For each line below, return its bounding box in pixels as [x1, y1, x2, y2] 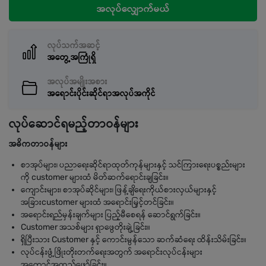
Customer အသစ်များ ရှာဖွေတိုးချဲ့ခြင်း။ [21, 222, 150, 232]
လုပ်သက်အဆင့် [47, 40, 100, 50]
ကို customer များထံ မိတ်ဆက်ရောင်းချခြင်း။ [21, 172, 169, 182]
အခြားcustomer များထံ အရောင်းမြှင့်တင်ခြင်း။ [21, 197, 174, 207]
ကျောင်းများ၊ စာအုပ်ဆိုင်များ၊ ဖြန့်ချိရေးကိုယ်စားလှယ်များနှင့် [21, 185, 217, 195]
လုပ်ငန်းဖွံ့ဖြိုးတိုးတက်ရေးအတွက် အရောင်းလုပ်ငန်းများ [21, 247, 202, 257]
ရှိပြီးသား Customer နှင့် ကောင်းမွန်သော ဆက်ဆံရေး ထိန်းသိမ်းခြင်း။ [21, 235, 246, 245]
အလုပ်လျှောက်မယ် [96, 3, 170, 14]
